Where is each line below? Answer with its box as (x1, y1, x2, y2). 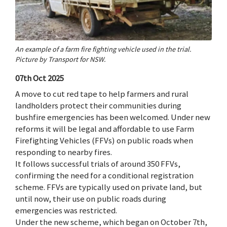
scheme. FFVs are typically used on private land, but (15, 181, 202, 193)
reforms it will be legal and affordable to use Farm (15, 123, 194, 135)
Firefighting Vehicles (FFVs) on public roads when (15, 135, 193, 146)
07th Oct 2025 (15, 72, 64, 84)
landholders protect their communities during (15, 100, 181, 111)
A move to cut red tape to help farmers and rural (15, 88, 188, 100)
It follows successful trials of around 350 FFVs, (15, 158, 180, 170)
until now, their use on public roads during (15, 193, 166, 205)
